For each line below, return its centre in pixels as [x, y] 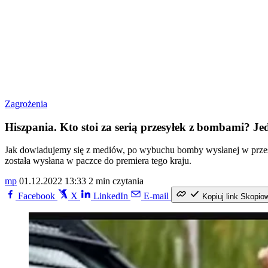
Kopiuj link [220, 197]
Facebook [36, 196]
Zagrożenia [26, 104]
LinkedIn [111, 196]
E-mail [156, 196]
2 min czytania [116, 181]
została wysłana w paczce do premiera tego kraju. [98, 161]
